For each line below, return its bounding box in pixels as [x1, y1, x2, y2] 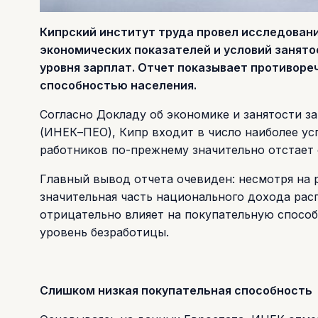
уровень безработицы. [40, 224, 169, 239]
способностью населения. [40, 77, 197, 92]
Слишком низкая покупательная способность [40, 283, 312, 297]
